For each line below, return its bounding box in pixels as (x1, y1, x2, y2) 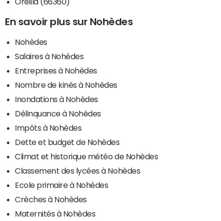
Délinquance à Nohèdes (15, 110, 101, 118)
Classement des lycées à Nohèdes (15, 167, 141, 175)
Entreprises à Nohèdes (15, 67, 97, 75)
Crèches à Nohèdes (15, 195, 87, 204)
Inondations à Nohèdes (15, 95, 98, 104)
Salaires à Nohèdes (15, 52, 84, 61)
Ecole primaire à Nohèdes (15, 181, 109, 189)
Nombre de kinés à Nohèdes (15, 81, 117, 89)
